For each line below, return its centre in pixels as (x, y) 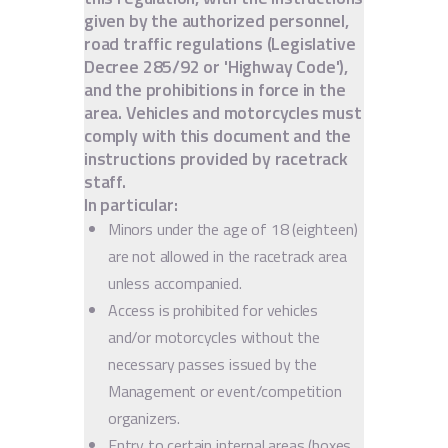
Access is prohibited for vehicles (213, 309)
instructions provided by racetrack (216, 158)
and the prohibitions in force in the (215, 89)
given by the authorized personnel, (216, 20)
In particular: (131, 204)
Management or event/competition (225, 390)
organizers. (144, 417)
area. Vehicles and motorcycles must (223, 112)
